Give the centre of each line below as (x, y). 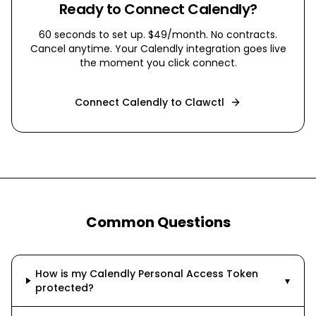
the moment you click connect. (158, 63)
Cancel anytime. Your (85, 49)
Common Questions (158, 222)
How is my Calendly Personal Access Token (147, 274)
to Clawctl (196, 102)
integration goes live (235, 49)
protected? (65, 288)
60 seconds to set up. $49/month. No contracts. (158, 35)
